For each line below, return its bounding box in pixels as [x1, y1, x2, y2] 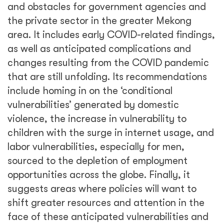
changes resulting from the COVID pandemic [7, 57, 209, 68]
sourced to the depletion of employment [7, 155, 187, 166]
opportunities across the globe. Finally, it [7, 169, 190, 180]
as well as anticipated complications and [7, 43, 191, 54]
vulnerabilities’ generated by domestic [7, 99, 179, 110]
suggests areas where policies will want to [7, 183, 196, 194]
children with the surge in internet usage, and [7, 127, 214, 138]
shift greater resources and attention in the [7, 197, 204, 208]
